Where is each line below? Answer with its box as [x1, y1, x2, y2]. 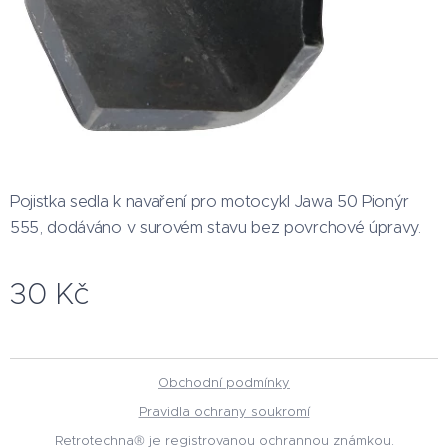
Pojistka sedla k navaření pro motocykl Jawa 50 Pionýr [10, 191, 410, 211]
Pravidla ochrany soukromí [138, 403, 310, 420]
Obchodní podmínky [158, 374, 290, 391]
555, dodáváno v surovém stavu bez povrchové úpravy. [10, 217, 421, 237]
